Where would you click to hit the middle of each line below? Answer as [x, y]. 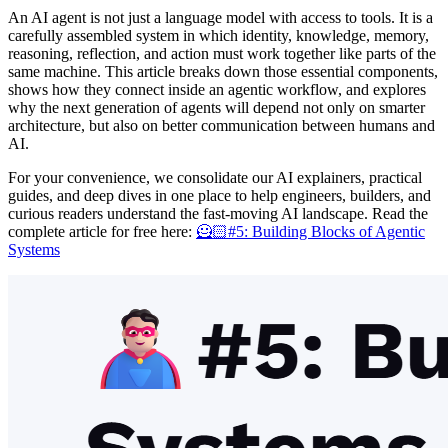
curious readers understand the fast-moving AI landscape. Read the [218, 213]
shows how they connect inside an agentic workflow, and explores [217, 89]
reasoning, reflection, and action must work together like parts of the [222, 53]
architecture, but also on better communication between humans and [221, 125]
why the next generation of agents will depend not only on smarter [216, 107]
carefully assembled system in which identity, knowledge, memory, [218, 35]
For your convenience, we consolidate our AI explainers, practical [215, 177]
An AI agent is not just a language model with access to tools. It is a [220, 17]
